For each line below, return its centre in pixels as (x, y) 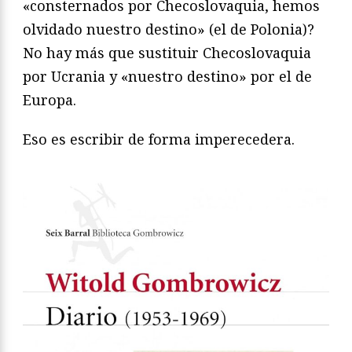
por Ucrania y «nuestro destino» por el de (167, 76)
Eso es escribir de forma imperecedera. (159, 139)
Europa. (49, 99)
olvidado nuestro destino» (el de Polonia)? (169, 29)
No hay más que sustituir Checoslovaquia (167, 52)
